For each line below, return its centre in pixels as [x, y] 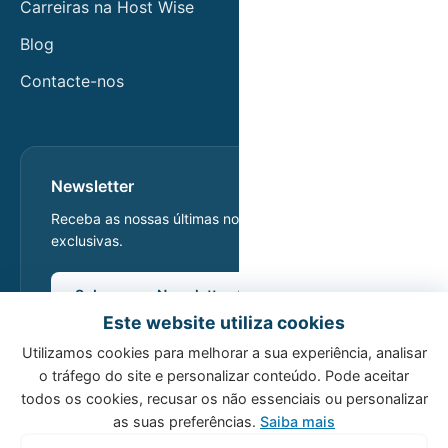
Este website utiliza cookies [224, 322]
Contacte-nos [72, 81]
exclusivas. [87, 240]
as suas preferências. [186, 421]
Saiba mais [297, 421]
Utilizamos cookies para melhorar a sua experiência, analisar [224, 352]
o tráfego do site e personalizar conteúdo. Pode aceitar [224, 375]
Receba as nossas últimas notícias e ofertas [193, 218]
